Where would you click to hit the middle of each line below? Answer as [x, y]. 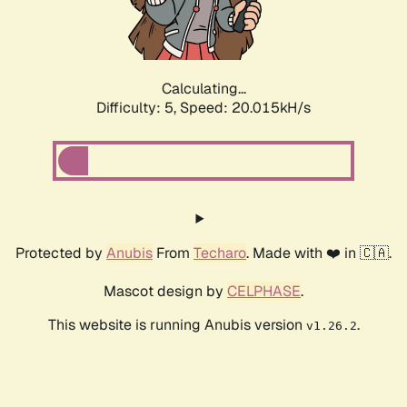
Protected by [61, 253]
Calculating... [203, 89]
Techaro [220, 253]
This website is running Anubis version [177, 325]
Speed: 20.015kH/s [245, 108]
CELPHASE [264, 292]
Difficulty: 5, [138, 108]
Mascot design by [165, 292]
